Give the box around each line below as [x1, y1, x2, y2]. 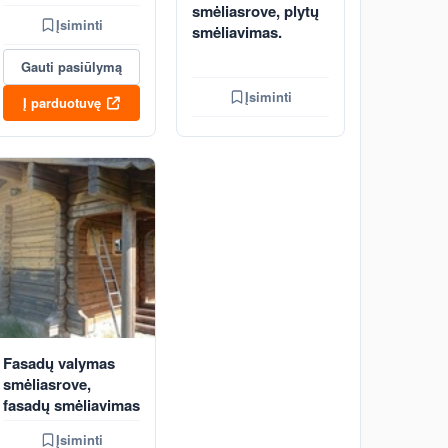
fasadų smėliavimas [3, 394, 140, 416]
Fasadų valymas [3, 352, 115, 374]
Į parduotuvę [23, 93, 101, 112]
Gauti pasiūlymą [21, 57, 122, 76]
